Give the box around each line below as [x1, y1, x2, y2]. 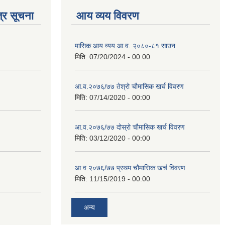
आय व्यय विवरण [76, 10, 139, 23]
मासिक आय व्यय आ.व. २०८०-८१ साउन [75, 42, 175, 50]
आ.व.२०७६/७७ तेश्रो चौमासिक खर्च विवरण [75, 82, 184, 91]
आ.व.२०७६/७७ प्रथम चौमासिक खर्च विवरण [75, 164, 185, 172]
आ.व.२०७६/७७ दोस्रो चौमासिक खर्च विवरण [75, 123, 185, 132]
